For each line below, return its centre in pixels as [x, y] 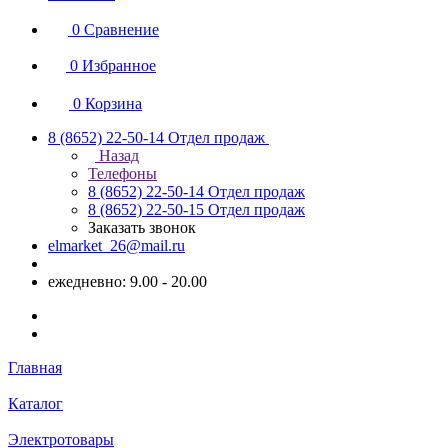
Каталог [35, 403]
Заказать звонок [142, 227]
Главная [35, 367]
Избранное [119, 65]
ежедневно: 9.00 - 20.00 [127, 281]
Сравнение [121, 29]
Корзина [113, 103]
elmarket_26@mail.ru [116, 245]
